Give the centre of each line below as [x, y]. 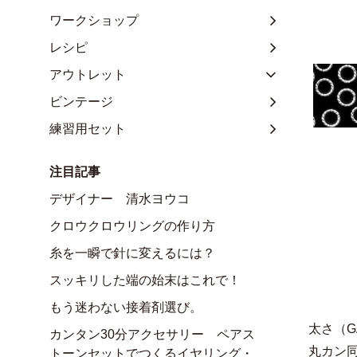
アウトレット [88, 74]
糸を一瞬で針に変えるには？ [132, 253]
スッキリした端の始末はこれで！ [145, 280]
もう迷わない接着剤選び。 [126, 307]
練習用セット [88, 128]
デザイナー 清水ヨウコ [120, 198]
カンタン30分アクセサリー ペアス [152, 334]
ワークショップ [94, 20]
